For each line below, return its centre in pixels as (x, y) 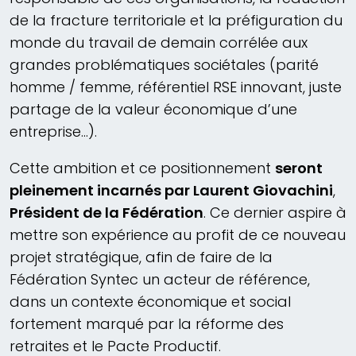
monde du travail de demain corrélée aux (159, 43)
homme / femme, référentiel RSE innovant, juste (176, 87)
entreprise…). (53, 132)
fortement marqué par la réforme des (147, 324)
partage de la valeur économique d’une (153, 110)
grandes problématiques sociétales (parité (164, 65)
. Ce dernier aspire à (275, 213)
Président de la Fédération (106, 213)
